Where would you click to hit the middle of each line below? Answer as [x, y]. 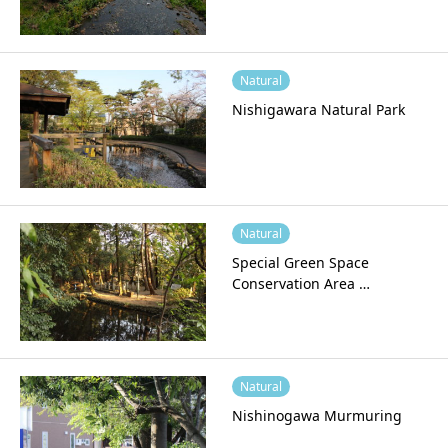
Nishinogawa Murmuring [316, 416]
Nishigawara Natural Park [318, 109]
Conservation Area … [300, 283]
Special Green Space [300, 262]
